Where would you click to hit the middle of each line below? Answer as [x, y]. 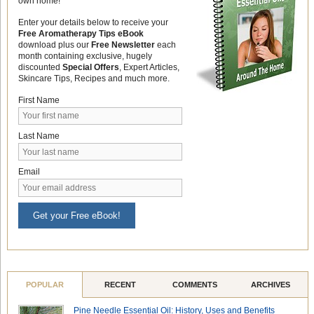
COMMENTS [195, 284]
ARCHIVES [270, 284]
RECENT [120, 284]
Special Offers [90, 67]
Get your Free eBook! [76, 215]
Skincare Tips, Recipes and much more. [94, 78]
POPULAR [45, 284]
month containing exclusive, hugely [85, 56]
